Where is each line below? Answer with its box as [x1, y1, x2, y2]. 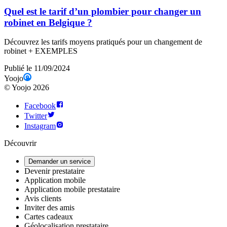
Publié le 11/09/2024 [4, 64, 70, 73]
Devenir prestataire [24, 167, 85, 176]
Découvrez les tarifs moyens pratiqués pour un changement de [4, 37, 202, 47]
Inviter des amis [24, 203, 74, 212]
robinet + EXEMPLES [4, 47, 78, 56]
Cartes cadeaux [24, 212, 73, 221]
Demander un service [28, 158, 91, 166]
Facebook [24, 101, 56, 110]
